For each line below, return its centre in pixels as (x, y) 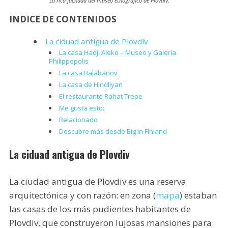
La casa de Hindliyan (91, 84)
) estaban (198, 195)
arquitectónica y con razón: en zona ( (82, 195)
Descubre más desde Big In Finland (113, 131)
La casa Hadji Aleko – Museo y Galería (117, 52)
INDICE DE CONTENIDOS (63, 19)
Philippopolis (70, 61)
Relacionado (78, 119)
